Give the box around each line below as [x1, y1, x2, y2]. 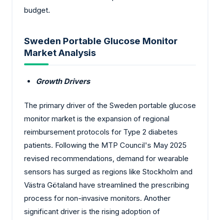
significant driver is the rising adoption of [24, 207, 160, 217]
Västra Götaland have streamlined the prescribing [24, 180, 189, 190]
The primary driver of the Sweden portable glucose [24, 101, 196, 110]
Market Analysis [24, 47, 96, 58]
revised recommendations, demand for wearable [24, 154, 189, 164]
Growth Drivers [36, 76, 90, 86]
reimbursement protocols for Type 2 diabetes [24, 127, 178, 137]
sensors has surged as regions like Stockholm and [24, 167, 192, 177]
